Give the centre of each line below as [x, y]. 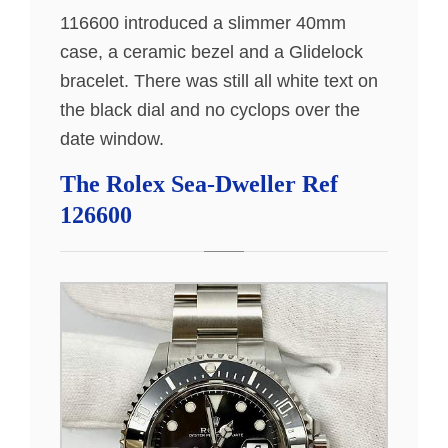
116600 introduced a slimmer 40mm [203, 23]
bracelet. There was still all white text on [219, 81]
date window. [112, 139]
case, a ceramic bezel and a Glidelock [211, 52]
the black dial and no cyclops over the [210, 110]
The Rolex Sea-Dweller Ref [199, 184]
